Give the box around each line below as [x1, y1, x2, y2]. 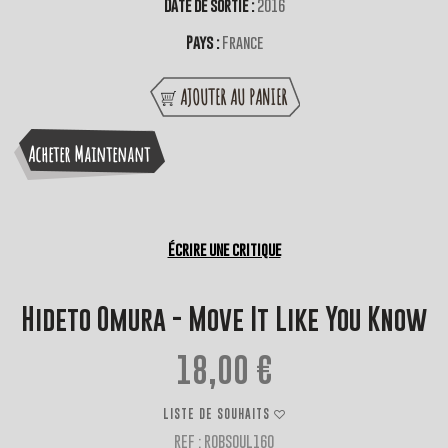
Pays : [185, 33, 222, 52]
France [221, 33, 263, 52]
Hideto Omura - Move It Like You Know [21, 303, 427, 336]
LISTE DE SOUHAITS [162, 406, 270, 421]
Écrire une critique [167, 240, 281, 259]
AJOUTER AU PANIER [180, 84, 287, 111]
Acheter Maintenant [28, 141, 150, 168]
